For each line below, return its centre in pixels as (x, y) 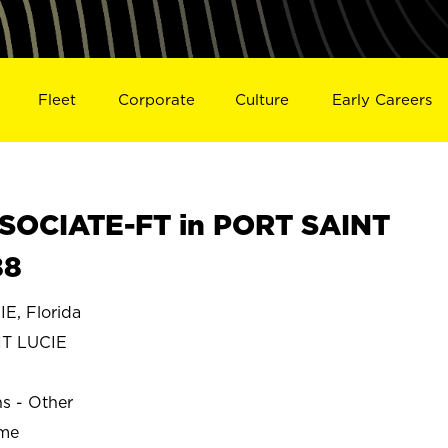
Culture (262, 99)
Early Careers (382, 99)
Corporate (156, 99)
